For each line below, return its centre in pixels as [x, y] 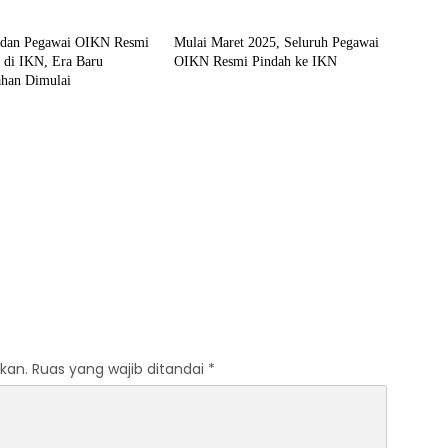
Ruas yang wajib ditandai [120, 369]
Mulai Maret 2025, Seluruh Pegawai [276, 42]
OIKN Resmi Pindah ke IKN [255, 61]
